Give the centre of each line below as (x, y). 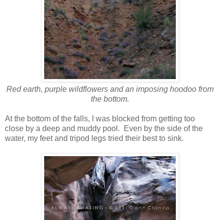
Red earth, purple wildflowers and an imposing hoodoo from (110, 89)
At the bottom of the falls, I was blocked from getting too (100, 118)
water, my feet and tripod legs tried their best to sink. (94, 138)
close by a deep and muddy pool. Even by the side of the (104, 128)
